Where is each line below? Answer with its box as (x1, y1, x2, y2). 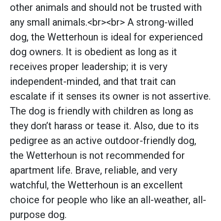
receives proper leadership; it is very (10, 60, 167, 73)
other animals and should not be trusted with (10, 1, 202, 13)
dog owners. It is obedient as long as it (10, 45, 177, 58)
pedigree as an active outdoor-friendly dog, (10, 134, 196, 147)
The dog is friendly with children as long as (10, 105, 193, 117)
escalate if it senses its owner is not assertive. (10, 90, 211, 102)
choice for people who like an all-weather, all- (10, 193, 206, 206)
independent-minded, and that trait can (10, 75, 176, 87)
